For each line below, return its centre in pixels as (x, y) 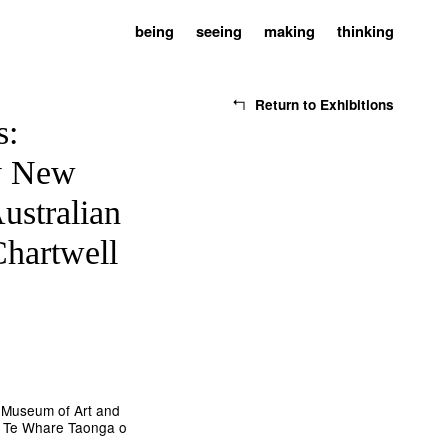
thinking (365, 31)
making (290, 31)
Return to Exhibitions (324, 105)
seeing (219, 31)
